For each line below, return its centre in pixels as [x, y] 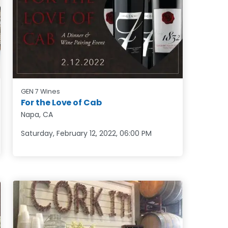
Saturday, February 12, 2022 [68, 133]
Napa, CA [37, 114]
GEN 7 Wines [40, 91]
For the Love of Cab [61, 102]
